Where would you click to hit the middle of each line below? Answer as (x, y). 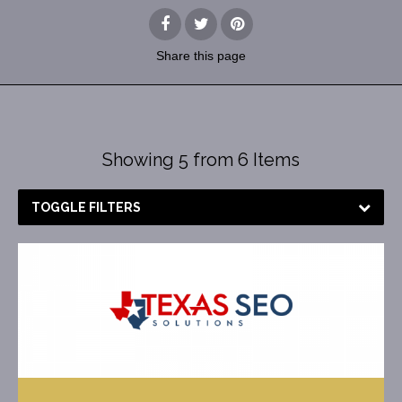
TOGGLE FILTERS (86, 207)
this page (220, 56)
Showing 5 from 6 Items (201, 160)
